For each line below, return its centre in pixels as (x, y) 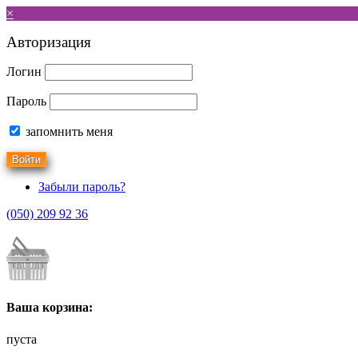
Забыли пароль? (82, 187)
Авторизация (49, 42)
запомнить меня (68, 131)
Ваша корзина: (50, 308)
